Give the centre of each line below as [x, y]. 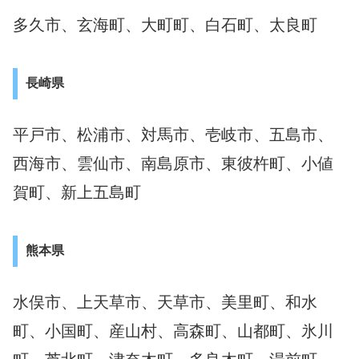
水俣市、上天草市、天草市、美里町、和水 [165, 302]
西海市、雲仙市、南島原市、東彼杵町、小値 [173, 163]
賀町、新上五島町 [77, 192]
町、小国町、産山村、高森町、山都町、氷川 [173, 331]
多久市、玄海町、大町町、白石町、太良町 [165, 24]
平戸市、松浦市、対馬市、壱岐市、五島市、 [173, 134]
